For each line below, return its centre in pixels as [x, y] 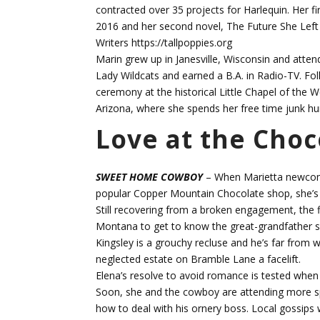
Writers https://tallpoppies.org [164, 43]
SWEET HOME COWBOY [150, 177]
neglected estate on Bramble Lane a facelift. [199, 259]
